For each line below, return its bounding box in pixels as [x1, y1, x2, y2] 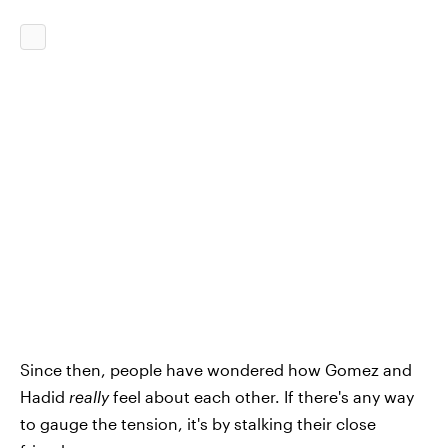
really [69, 387, 109, 406]
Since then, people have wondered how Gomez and [20, 360, 412, 379]
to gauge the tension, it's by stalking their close [20, 414, 376, 433]
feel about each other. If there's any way [109, 387, 414, 406]
